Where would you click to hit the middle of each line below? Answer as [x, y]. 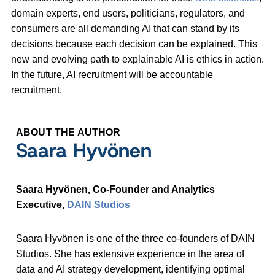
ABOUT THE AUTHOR [68, 133]
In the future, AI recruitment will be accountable [112, 75]
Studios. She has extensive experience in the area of [130, 254]
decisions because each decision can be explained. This [134, 44]
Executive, [41, 205]
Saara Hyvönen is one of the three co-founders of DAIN [135, 239]
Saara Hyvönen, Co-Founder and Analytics [115, 190]
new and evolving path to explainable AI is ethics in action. [137, 60]
